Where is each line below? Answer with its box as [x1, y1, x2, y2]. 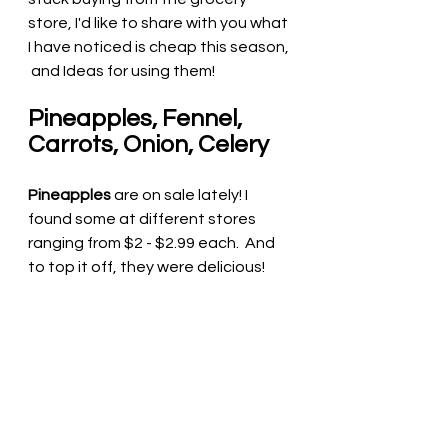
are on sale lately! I [111, 187, 251, 204]
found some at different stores [28, 211, 259, 228]
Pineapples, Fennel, [28, 106, 247, 132]
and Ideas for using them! [28, 63, 218, 80]
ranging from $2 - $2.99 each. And [28, 235, 278, 252]
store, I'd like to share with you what [28, 15, 291, 32]
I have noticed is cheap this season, [28, 39, 292, 56]
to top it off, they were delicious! [28, 259, 271, 276]
